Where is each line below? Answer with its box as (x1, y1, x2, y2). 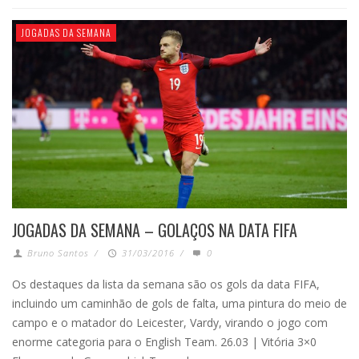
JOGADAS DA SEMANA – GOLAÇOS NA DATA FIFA (12, 217, 297, 242)
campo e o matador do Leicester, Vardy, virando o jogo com (12, 314, 328, 330)
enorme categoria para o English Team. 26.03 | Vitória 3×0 (12, 333, 317, 349)
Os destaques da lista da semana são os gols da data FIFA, (12, 276, 320, 292)
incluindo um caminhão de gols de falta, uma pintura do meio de (12, 295, 347, 311)
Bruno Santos (27, 246, 90, 259)
